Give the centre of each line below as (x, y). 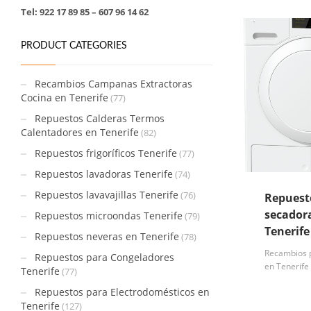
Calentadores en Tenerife (80, 132)
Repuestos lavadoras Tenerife (104, 174)
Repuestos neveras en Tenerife (107, 236)
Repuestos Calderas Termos (100, 118)
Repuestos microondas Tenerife (109, 216)
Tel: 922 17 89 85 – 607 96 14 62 (85, 12)
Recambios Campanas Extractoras (114, 84)
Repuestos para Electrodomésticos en (122, 292)
